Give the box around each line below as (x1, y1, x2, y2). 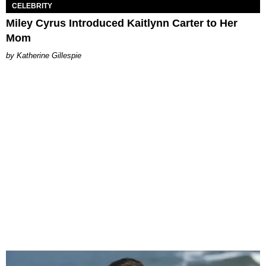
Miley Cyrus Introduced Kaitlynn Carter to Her (6, 17, 237, 30)
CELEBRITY (12, 2, 52, 11)
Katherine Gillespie (17, 51, 81, 61)
